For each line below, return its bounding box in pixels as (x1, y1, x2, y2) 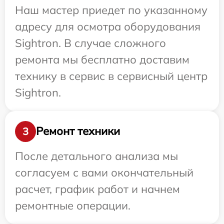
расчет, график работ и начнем (15, 181, 180, 196)
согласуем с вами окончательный (15, 165, 193, 179)
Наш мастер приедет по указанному (15, 2, 207, 17)
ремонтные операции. (15, 198, 130, 212)
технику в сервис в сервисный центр (15, 68, 207, 83)
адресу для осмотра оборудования (15, 19, 200, 33)
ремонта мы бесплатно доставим (15, 52, 189, 66)
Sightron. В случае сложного (15, 35, 166, 50)
